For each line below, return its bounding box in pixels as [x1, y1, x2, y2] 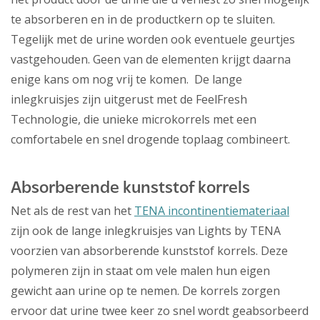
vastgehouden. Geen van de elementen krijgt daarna [11, 51, 291, 68]
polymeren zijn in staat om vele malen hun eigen [11, 263, 270, 279]
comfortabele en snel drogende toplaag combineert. [11, 131, 290, 148]
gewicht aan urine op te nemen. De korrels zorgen [11, 283, 280, 299]
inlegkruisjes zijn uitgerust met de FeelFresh [11, 91, 247, 108]
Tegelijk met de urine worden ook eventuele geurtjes [11, 31, 295, 48]
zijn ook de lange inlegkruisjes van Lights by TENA [11, 223, 281, 239]
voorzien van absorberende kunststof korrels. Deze [11, 243, 288, 259]
